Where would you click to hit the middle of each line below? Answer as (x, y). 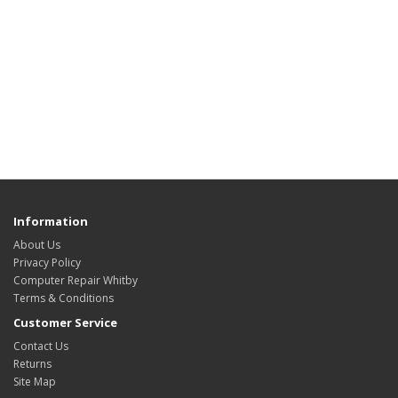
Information (51, 221)
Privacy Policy (47, 262)
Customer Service (65, 322)
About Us (37, 244)
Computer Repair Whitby (76, 280)
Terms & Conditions (64, 298)
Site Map (35, 381)
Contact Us (41, 346)
